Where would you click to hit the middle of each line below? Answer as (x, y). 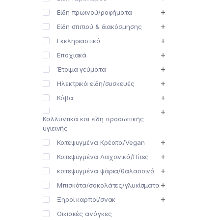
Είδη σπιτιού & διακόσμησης (99, 27)
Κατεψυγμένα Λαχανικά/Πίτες (103, 157)
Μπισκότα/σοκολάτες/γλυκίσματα (109, 185)
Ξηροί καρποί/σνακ (86, 200)
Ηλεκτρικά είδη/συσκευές (96, 84)
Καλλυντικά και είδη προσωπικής (93, 119)
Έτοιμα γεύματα (82, 69)
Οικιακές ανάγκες (84, 214)
